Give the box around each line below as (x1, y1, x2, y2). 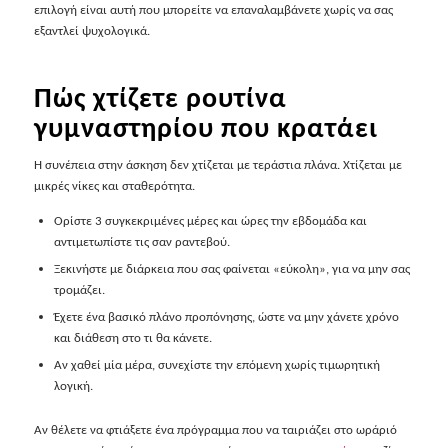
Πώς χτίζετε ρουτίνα (33, 79, 287, 115)
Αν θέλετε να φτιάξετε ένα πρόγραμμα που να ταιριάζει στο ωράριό (33, 421, 397, 437)
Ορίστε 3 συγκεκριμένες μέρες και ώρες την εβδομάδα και (53, 212, 367, 228)
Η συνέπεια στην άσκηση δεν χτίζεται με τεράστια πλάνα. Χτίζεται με (33, 156, 402, 172)
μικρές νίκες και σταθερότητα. (33, 177, 195, 193)
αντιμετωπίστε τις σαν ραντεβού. (53, 233, 230, 249)
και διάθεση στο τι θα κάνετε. (53, 329, 212, 345)
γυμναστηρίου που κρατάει (33, 109, 378, 145)
